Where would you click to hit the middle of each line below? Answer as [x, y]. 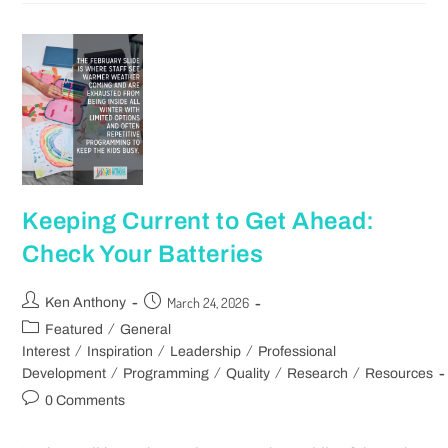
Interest [46, 351]
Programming [166, 373]
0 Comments [85, 400]
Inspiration [120, 351]
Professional [297, 351]
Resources [399, 373]
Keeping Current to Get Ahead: [198, 220]
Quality [248, 373]
